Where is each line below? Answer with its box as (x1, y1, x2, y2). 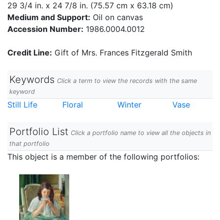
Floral (62, 100, 83, 110)
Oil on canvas (90, 12, 143, 22)
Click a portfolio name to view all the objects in (71, 129, 211, 137)
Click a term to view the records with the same (57, 77, 197, 84)
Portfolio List (9, 126, 68, 137)
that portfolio (9, 140, 50, 147)
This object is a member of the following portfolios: (7, 152, 199, 162)
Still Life (7, 100, 37, 110)
